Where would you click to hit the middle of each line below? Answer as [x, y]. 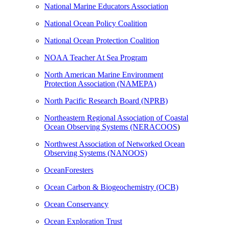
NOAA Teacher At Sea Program [96, 57]
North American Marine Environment [104, 74]
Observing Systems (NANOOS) [96, 153]
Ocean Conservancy [76, 204]
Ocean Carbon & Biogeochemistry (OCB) [111, 187]
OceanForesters [69, 170]
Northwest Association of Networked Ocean [115, 144]
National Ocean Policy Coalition [96, 23]
